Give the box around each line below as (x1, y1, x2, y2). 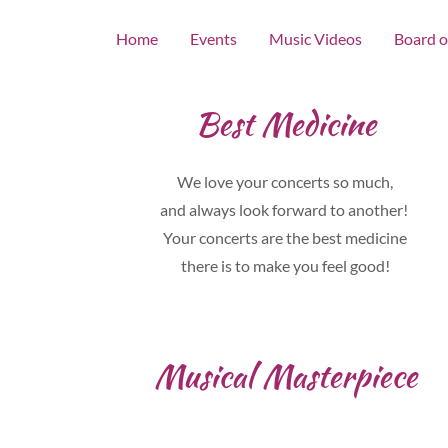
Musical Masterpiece (153, 352, 417, 399)
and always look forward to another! (159, 200, 411, 219)
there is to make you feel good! (180, 256, 390, 275)
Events (190, 28, 237, 48)
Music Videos (269, 28, 362, 48)
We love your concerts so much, (177, 172, 394, 191)
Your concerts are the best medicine (163, 228, 408, 247)
